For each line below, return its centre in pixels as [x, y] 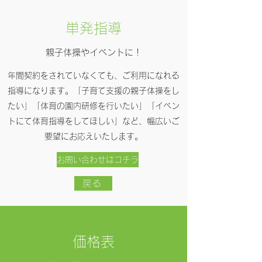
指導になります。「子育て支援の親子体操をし [94, 91]
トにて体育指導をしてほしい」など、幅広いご [94, 121]
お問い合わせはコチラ [98, 160]
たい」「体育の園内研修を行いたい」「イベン [94, 106]
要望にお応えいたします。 [94, 136]
